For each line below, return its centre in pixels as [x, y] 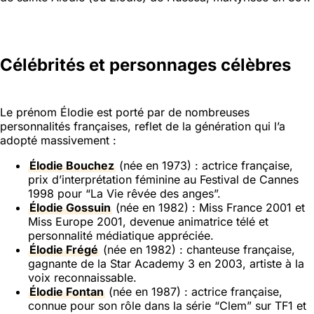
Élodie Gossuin [70, 207]
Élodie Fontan [67, 291]
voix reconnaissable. [82, 277]
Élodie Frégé [64, 249]
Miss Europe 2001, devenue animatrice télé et [148, 221]
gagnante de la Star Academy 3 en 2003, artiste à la [166, 263]
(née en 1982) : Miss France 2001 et [209, 207]
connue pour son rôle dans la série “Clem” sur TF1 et [167, 305]
